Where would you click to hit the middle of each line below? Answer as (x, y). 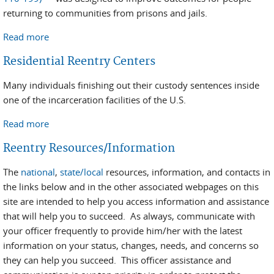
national (38, 172)
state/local (82, 172)
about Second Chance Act (102, 37)
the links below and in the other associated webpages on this (131, 187)
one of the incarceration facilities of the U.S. (94, 100)
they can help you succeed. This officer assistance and (117, 260)
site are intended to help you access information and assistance (136, 201)
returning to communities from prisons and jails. (105, 13)
